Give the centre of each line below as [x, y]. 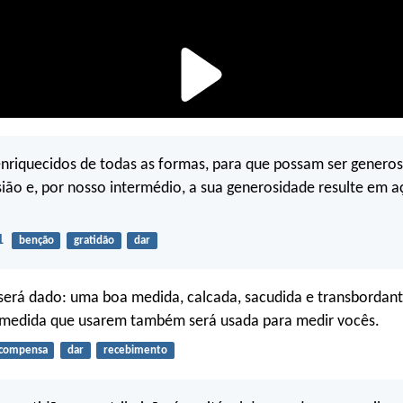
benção [36, 240]
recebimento [135, 351]
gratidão [94, 240]
